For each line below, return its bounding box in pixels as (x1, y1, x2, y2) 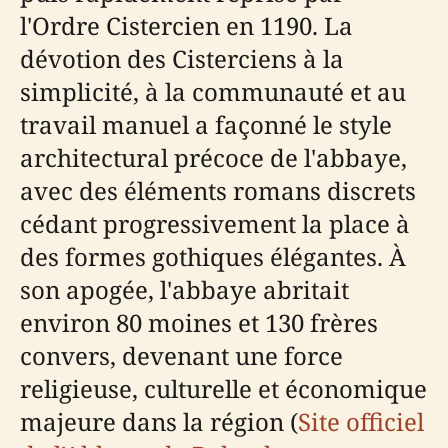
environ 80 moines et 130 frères (20, 305, 378, 339)
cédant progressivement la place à (20, 206, 410, 240)
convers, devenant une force (20, 338, 343, 372)
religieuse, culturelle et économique (20, 371, 427, 405)
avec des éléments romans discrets (20, 173, 416, 207)
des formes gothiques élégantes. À (20, 239, 406, 273)
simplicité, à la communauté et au (20, 74, 406, 108)
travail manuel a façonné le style (20, 107, 392, 141)
